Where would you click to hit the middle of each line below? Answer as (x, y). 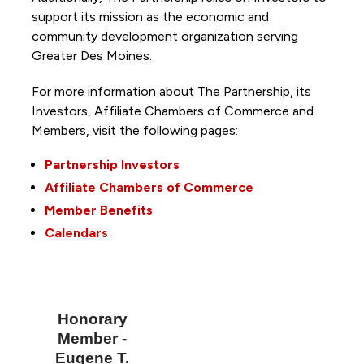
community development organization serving (165, 37)
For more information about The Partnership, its (171, 92)
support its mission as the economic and (150, 17)
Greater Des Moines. (93, 56)
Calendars (76, 233)
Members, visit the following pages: (136, 131)
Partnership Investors (112, 165)
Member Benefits (98, 210)
